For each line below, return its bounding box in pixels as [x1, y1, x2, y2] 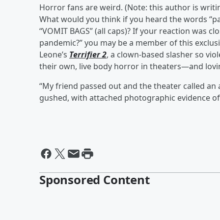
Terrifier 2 [69, 49, 107, 60]
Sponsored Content [39, 171, 150, 188]
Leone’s [39, 49, 69, 60]
